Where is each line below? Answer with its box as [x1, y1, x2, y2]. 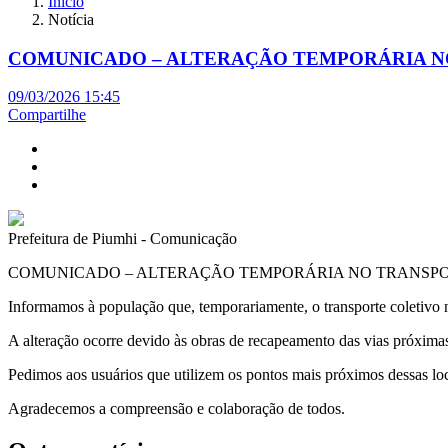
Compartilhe [8, 106, 86, 124]
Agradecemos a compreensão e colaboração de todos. [8, 400, 345, 418]
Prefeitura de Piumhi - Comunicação [8, 230, 237, 248]
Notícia [48, 11, 94, 28]
